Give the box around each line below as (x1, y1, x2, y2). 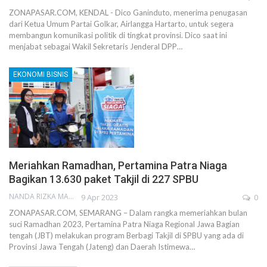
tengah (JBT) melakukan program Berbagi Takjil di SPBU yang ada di (9, 230, 244, 240)
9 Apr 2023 (81, 191, 118, 203)
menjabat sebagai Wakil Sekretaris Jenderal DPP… (9, 42, 182, 52)
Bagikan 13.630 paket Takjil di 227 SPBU (9, 172, 198, 185)
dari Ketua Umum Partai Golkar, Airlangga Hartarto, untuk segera (9, 19, 234, 29)
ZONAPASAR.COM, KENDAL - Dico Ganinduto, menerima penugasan (9, 8, 247, 18)
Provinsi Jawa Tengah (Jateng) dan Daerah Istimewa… (9, 241, 195, 252)
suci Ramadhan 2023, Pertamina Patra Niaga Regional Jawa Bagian (9, 219, 240, 229)
